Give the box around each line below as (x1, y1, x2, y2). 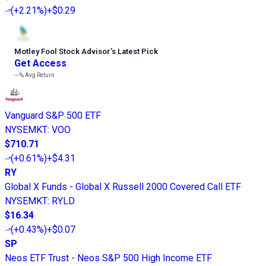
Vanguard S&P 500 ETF (5, 110, 101, 122)
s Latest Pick (112, 47, 158, 56)
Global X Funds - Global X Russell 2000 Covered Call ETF (5, 181, 241, 193)
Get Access (14, 58, 66, 69)
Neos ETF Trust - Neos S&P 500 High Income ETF (5, 252, 212, 264)
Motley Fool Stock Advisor (14, 47, 110, 56)
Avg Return (24, 72, 55, 79)
